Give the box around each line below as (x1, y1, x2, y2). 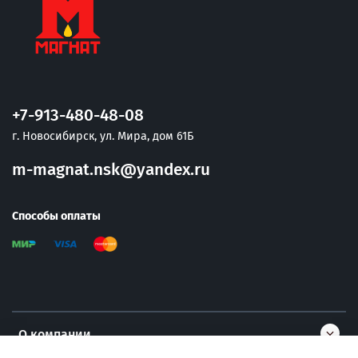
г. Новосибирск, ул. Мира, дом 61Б (12, 129, 193, 143)
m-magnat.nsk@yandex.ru (12, 159, 210, 180)
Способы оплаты (12, 209, 101, 223)
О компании (18, 326, 91, 342)
